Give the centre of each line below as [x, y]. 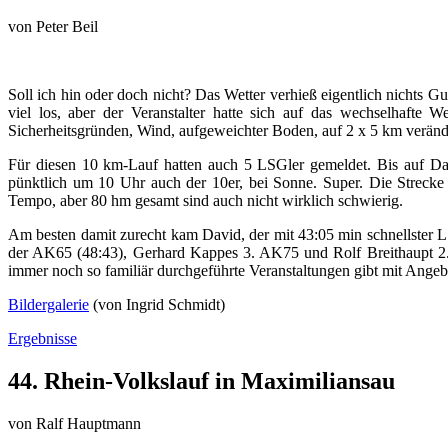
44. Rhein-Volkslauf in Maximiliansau [201, 381]
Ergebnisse [42, 339]
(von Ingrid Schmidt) [157, 305]
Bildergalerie [48, 305]
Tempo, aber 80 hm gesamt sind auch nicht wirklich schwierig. [205, 201]
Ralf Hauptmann [88, 423]
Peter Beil [67, 27]
